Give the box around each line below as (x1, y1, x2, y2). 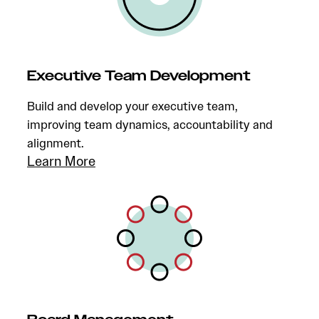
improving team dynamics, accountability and (27, 117, 273, 132)
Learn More (27, 152, 95, 170)
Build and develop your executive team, (27, 98, 238, 114)
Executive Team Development (27, 67, 251, 85)
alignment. (27, 135, 84, 151)
